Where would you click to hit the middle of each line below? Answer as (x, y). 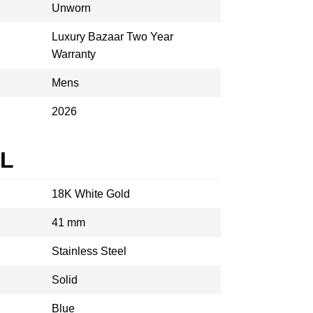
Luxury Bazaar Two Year (112, 37)
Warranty (74, 54)
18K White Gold (91, 194)
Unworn (71, 8)
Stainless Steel (89, 251)
